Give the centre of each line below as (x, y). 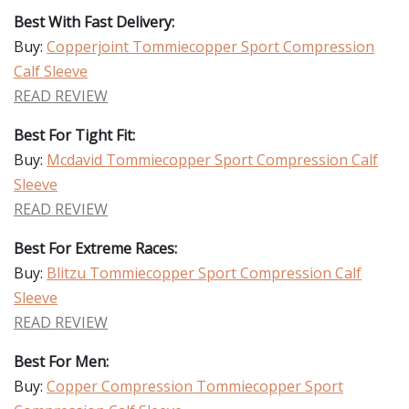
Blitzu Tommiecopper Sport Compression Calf (204, 273)
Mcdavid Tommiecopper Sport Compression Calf (212, 160)
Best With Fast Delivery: (94, 22)
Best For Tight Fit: (74, 135)
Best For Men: (61, 362)
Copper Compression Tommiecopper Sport (195, 386)
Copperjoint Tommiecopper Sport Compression (210, 47)
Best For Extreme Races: (95, 248)
